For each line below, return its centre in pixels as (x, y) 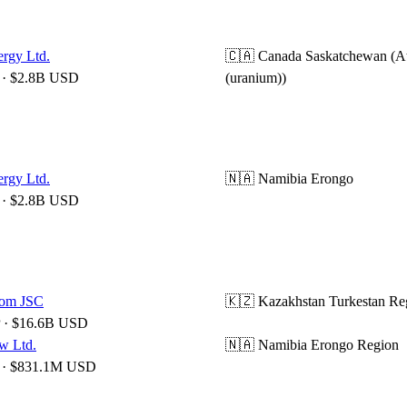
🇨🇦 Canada (263, 56)
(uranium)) (256, 78)
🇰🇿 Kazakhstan (275, 301)
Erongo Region (355, 345)
